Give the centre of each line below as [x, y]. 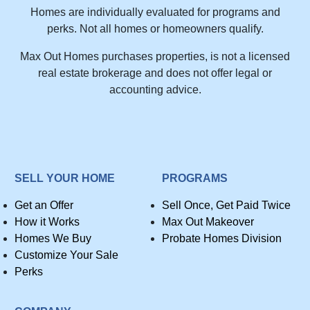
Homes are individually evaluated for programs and [155, 12]
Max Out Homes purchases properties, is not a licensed [155, 57]
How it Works [47, 222]
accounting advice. [155, 90]
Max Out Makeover [208, 222]
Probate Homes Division [222, 239]
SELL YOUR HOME [65, 179]
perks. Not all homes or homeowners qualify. [155, 29]
